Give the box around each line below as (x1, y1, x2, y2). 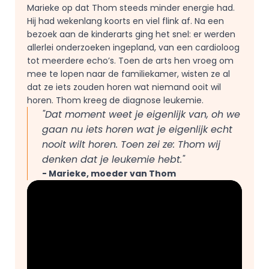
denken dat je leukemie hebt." (42, 153, 188, 166)
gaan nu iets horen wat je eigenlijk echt (42, 122, 232, 136)
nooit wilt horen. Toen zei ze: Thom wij (42, 138, 220, 151)
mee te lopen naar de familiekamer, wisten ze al (27, 68, 230, 80)
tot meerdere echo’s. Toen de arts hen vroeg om (27, 55, 234, 67)
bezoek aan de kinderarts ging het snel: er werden (27, 28, 235, 40)
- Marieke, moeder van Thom (42, 168, 176, 180)
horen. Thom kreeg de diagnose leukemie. (27, 94, 204, 106)
